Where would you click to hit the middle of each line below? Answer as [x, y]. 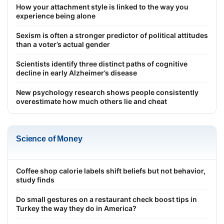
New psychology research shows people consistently [107, 92]
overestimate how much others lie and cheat [91, 101]
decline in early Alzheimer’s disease [76, 73]
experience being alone [56, 16]
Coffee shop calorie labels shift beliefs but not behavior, [111, 171]
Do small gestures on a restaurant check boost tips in [106, 199]
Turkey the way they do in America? [76, 208]
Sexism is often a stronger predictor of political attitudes [112, 35]
